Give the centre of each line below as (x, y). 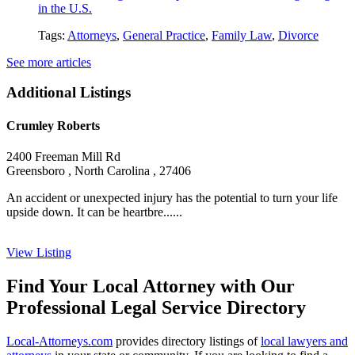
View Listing (39, 252)
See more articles (49, 62)
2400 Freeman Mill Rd (63, 156)
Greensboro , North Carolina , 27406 (99, 170)
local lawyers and (304, 341)
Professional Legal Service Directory (156, 307)
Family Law (242, 35)
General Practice (164, 35)
